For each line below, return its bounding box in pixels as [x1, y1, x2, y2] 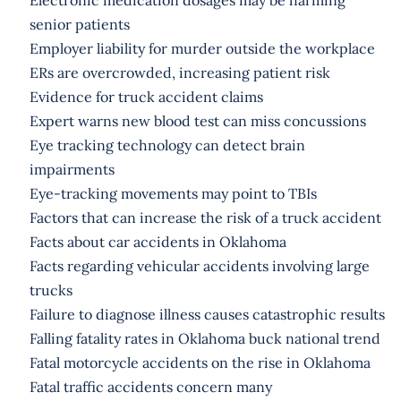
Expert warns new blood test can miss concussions [29, 111, 366, 130]
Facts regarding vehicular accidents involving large [29, 256, 370, 275]
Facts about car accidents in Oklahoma [29, 232, 286, 251]
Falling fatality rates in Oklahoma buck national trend [29, 328, 380, 347]
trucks [29, 280, 73, 299]
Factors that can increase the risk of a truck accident [29, 208, 381, 226]
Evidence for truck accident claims [29, 87, 263, 106]
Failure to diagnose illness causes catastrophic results [29, 304, 385, 323]
